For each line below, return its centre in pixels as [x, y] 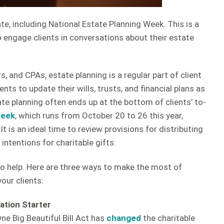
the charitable [168, 218]
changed [124, 218]
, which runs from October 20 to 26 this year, [99, 116]
